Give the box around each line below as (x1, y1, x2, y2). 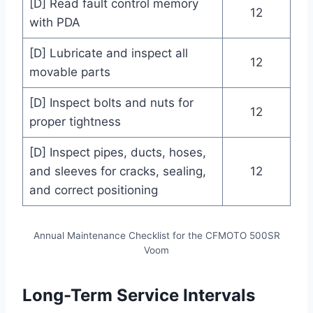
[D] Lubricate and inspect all (29, 46, 188, 61)
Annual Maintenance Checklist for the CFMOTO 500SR (33, 230, 280, 242)
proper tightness (29, 115, 121, 129)
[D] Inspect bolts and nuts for (29, 96, 194, 110)
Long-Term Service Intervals (22, 285, 255, 306)
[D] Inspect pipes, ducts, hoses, (29, 145, 206, 160)
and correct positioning (29, 183, 158, 198)
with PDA (29, 15, 80, 30)
